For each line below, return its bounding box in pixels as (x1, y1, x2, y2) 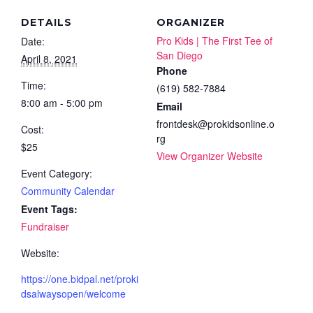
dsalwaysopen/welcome (21, 286, 126, 300)
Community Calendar (21, 183, 115, 198)
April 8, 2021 (21, 51, 77, 66)
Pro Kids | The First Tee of (156, 33, 272, 48)
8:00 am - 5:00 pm (21, 95, 103, 110)
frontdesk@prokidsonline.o (156, 116, 275, 131)
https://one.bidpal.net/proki (21, 271, 138, 286)
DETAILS (21, 15, 72, 29)
